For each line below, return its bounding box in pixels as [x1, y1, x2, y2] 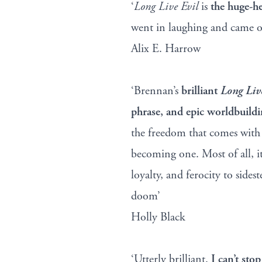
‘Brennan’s [131, 84, 181, 99]
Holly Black [131, 210, 185, 225]
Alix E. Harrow [131, 42, 201, 57]
